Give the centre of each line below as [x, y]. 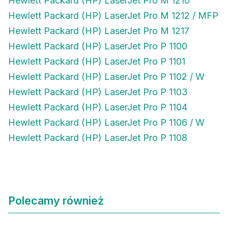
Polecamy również [56, 201]
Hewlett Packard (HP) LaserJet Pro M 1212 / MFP [113, 16]
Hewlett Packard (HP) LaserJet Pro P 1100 [98, 46]
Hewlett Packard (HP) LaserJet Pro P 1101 [97, 62]
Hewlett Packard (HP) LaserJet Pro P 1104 [98, 107]
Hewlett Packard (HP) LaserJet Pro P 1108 [98, 138]
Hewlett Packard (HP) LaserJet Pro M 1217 [99, 31]
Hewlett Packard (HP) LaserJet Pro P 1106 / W [106, 123]
